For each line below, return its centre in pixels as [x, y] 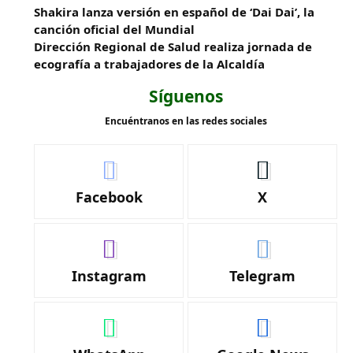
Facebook [109, 197]
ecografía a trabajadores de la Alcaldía [150, 64]
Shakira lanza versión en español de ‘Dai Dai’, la [175, 12]
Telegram [263, 276]
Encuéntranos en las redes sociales [186, 121]
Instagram [109, 276]
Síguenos [186, 96]
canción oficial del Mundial [115, 29]
